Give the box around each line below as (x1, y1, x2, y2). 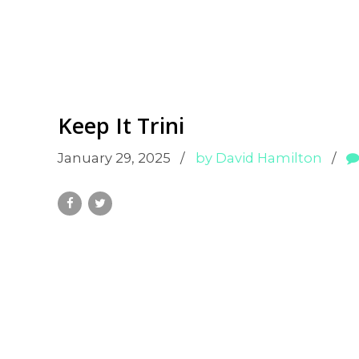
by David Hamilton (195, 149, 322, 166)
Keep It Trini (58, 110, 184, 140)
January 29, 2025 (58, 149, 171, 166)
